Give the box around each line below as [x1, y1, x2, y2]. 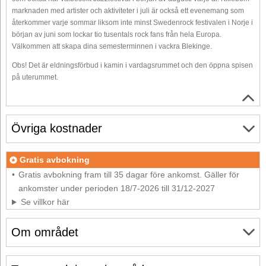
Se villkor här [20, 197, 69, 207]
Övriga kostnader [11, 122, 102, 135]
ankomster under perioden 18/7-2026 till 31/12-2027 [18, 183, 215, 194]
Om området [11, 225, 78, 239]
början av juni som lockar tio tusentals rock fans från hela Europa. [12, 30, 221, 39]
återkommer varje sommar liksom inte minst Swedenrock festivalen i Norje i [12, 18, 253, 27]
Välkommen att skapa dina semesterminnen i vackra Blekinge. [12, 42, 212, 50]
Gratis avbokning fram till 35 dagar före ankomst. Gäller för [18, 170, 239, 180]
